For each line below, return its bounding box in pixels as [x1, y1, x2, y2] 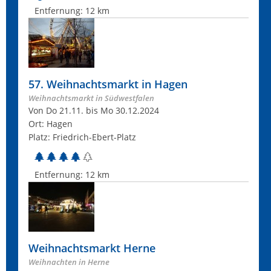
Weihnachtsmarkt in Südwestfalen [28, 93, 154, 103]
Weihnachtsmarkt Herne [28, 241, 155, 255]
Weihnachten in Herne [28, 256, 109, 267]
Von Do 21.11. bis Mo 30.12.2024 [28, 105, 159, 116]
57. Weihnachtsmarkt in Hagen [28, 77, 188, 91]
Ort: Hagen [28, 118, 73, 129]
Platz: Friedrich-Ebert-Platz [28, 131, 136, 143]
